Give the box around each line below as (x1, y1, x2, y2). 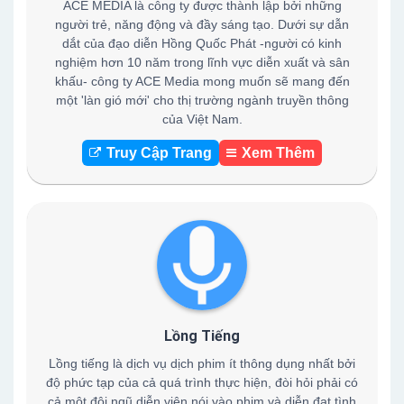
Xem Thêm (242, 145, 315, 161)
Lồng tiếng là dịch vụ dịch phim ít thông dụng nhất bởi (49, 356, 355, 371)
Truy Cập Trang (106, 145, 212, 161)
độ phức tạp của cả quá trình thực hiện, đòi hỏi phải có (46, 375, 358, 390)
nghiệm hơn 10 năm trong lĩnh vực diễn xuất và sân (54, 55, 350, 69)
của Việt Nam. (161, 112, 243, 126)
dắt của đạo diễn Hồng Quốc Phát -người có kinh (62, 36, 342, 50)
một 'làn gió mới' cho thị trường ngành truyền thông (55, 93, 349, 107)
